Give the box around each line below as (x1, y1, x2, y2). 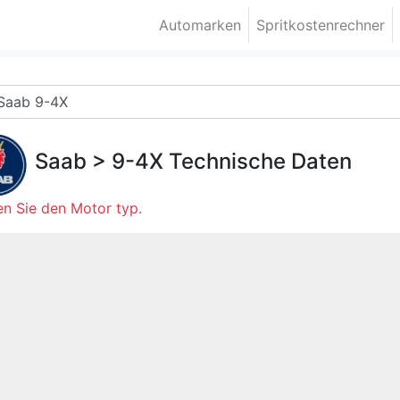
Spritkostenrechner (256, 16, 386, 35)
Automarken (159, 16, 242, 35)
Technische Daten (163, 148, 352, 174)
